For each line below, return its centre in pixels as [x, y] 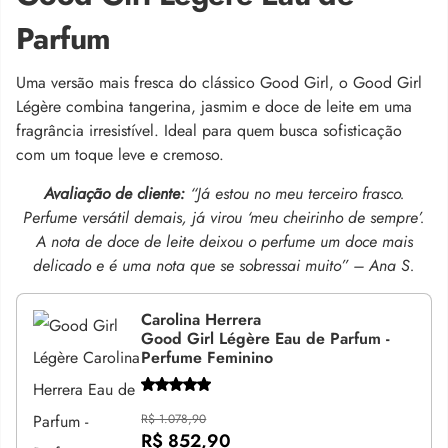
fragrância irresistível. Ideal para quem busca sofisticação [209, 130]
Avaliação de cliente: [116, 193]
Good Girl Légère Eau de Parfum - [266, 338]
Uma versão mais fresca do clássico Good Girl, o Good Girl [219, 82]
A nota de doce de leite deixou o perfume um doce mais [224, 241]
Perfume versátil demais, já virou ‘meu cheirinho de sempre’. [224, 217]
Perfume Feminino [207, 357]
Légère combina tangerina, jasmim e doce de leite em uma [214, 106]
